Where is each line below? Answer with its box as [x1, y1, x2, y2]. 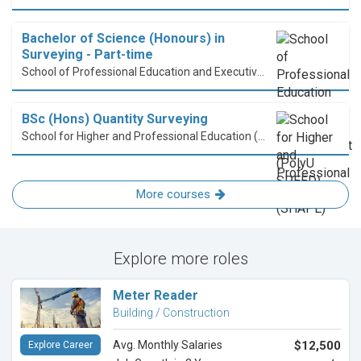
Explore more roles [113, 249, 248, 269]
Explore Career [28, 339, 93, 351]
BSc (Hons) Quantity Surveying [22, 111, 208, 127]
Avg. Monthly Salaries [113, 338, 222, 352]
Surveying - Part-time [22, 47, 153, 63]
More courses [135, 187, 210, 202]
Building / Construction [113, 306, 230, 320]
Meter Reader [113, 288, 198, 304]
